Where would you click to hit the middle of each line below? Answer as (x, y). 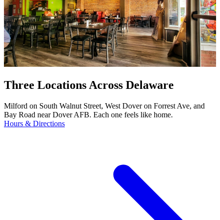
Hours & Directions (34, 123)
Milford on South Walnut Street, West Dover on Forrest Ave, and (104, 106)
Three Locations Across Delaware (89, 85)
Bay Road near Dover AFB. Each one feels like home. (88, 114)
